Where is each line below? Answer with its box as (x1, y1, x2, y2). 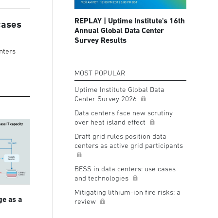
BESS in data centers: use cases (74, 164, 176, 173)
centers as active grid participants (74, 141, 183, 150)
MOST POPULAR (74, 69, 125, 77)
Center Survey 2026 (74, 94, 139, 103)
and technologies (74, 174, 130, 182)
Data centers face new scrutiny (74, 109, 173, 117)
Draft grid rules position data (74, 132, 166, 141)
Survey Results (74, 36, 127, 45)
